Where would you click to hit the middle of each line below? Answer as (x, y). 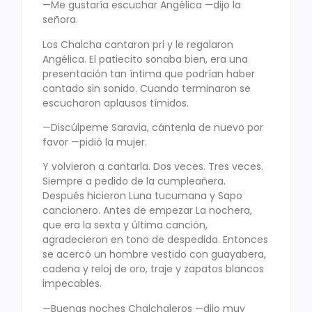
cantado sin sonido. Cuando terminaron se (147, 88)
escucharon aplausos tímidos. (116, 103)
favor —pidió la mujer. (95, 142)
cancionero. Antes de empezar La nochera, (147, 211)
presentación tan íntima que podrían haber (149, 73)
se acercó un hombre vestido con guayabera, (154, 255)
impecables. (72, 284)
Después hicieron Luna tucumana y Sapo (142, 196)
